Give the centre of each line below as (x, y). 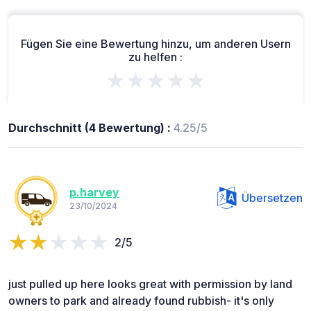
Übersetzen (272, 197)
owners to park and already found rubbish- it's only (141, 300)
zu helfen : (155, 57)
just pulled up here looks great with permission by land (150, 284)
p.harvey (94, 193)
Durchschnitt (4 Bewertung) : (91, 127)
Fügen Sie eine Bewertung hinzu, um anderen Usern (155, 43)
